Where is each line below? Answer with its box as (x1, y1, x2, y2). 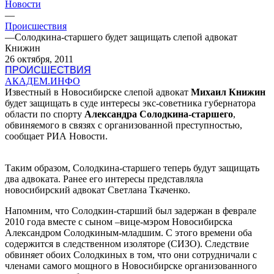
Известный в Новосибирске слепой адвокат (5, 86, 191, 97)
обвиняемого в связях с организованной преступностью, (5, 119, 242, 130)
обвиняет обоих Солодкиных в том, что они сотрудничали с (5, 249, 257, 260)
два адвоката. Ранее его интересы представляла (5, 173, 203, 184)
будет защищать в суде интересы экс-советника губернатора (5, 97, 256, 108)
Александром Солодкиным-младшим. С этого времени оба (5, 227, 252, 238)
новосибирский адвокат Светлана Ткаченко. (5, 184, 190, 195)
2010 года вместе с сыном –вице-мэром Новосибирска (5, 216, 232, 227)
